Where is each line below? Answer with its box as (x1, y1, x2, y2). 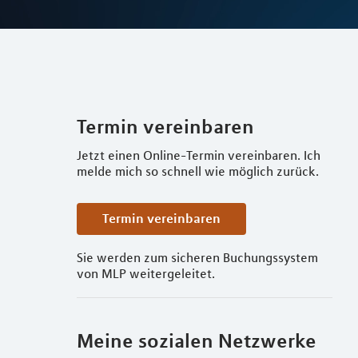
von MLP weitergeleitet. (77, 265, 215, 281)
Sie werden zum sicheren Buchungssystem (77, 249, 318, 265)
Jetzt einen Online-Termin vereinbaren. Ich (77, 147, 320, 163)
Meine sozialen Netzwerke (77, 328, 316, 352)
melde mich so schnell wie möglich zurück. (77, 163, 319, 179)
